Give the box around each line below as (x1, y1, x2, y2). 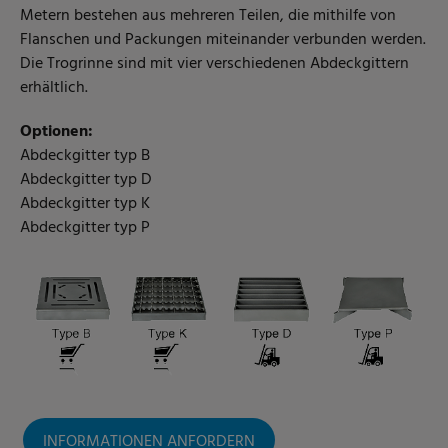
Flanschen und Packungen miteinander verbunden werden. (20, 26, 426, 53)
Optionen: (20, 118, 93, 145)
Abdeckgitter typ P (20, 214, 150, 241)
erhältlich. (20, 74, 88, 101)
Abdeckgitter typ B (20, 142, 150, 169)
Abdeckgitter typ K (20, 190, 150, 217)
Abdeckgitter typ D (20, 166, 152, 193)
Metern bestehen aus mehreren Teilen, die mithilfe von (20, 2, 396, 29)
